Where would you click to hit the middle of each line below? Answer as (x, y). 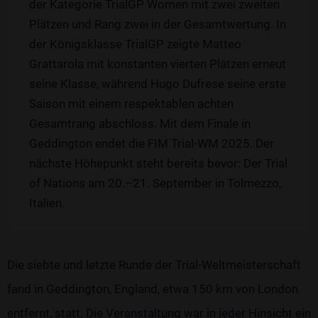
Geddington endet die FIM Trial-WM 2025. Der (152, 144)
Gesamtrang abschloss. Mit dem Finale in (140, 124)
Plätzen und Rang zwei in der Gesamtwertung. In (158, 24)
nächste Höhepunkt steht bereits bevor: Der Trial (158, 164)
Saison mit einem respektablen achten (131, 104)
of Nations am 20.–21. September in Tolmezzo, (155, 183)
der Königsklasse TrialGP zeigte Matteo (135, 44)
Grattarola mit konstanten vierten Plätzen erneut (158, 64)
